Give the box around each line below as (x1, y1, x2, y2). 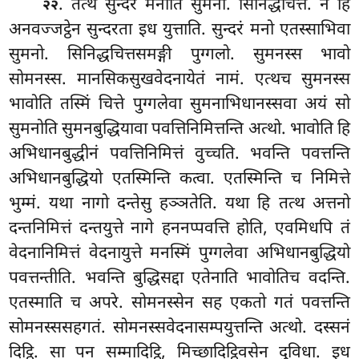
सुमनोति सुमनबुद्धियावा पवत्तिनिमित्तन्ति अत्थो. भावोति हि (9, 118, 350, 141)
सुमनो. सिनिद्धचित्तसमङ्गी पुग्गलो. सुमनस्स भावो (9, 43, 350, 67)
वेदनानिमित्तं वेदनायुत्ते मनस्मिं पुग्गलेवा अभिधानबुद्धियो (9, 242, 350, 265)
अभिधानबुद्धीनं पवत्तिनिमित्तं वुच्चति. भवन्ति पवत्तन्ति (9, 143, 350, 166)
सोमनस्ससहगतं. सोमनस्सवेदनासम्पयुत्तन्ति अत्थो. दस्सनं (9, 317, 350, 340)
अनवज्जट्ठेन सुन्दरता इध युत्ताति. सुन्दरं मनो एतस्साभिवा (9, 18, 350, 42)
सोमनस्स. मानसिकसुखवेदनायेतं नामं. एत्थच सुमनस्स (9, 68, 350, 91)
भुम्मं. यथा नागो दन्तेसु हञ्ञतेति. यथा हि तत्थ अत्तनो (9, 192, 350, 216)
